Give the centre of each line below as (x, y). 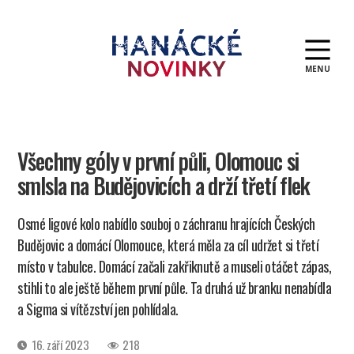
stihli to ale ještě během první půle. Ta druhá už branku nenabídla (174, 288)
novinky (196, 102)
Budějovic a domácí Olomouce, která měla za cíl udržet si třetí (168, 245)
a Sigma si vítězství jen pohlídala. (98, 309)
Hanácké (198, 84)
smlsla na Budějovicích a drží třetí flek (164, 185)
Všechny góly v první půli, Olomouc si (158, 161)
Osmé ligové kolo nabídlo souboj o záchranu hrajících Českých (166, 224)
